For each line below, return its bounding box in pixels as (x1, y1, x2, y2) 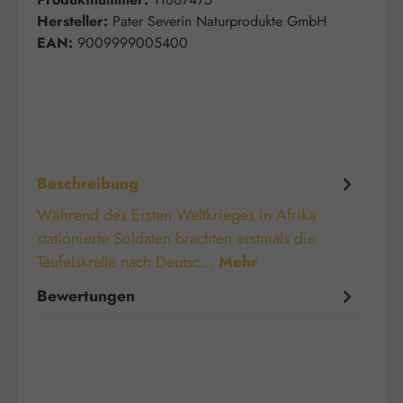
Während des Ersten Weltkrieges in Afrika (37, 203, 316, 228)
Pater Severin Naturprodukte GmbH (112, 11, 327, 32)
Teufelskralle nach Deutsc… (37, 250, 219, 274)
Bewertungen (37, 283, 135, 308)
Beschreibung (37, 171, 139, 195)
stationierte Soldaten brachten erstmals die (37, 227, 316, 251)
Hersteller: (37, 11, 108, 32)
